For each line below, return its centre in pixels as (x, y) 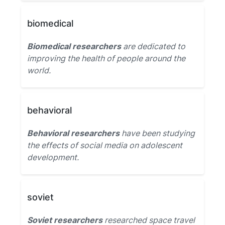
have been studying (157, 133)
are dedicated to (153, 46)
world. (39, 70)
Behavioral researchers (73, 133)
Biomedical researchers (74, 46)
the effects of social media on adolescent (105, 145)
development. (53, 157)
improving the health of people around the (106, 58)
